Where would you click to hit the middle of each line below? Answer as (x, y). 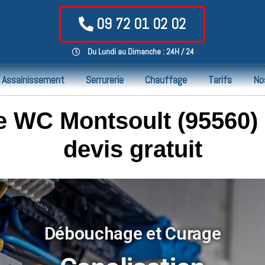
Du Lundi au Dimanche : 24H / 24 (140, 51)
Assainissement (33, 80)
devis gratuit (132, 149)
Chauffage (166, 80)
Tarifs (220, 80)
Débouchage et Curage (132, 233)
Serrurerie (105, 80)
